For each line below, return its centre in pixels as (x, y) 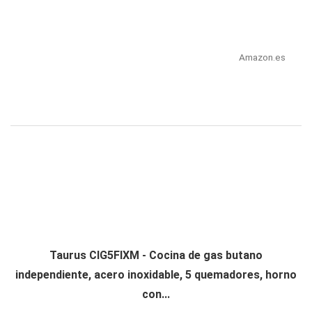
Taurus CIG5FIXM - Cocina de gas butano (156, 256)
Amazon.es (262, 57)
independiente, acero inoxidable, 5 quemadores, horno (156, 275)
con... (156, 295)
